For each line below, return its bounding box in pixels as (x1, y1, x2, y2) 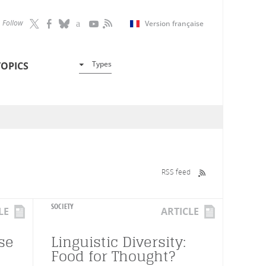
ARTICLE (161, 205, 199, 218)
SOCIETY (51, 201, 74, 211)
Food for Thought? (51, 248, 175, 265)
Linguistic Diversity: (51, 233, 186, 251)
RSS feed (161, 167, 191, 176)
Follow (2, 18, 23, 27)
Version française (145, 18, 204, 28)
